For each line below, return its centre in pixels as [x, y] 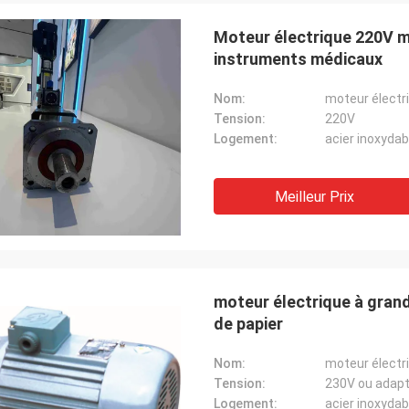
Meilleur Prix [314, 197]
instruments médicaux [298, 59]
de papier [248, 324]
